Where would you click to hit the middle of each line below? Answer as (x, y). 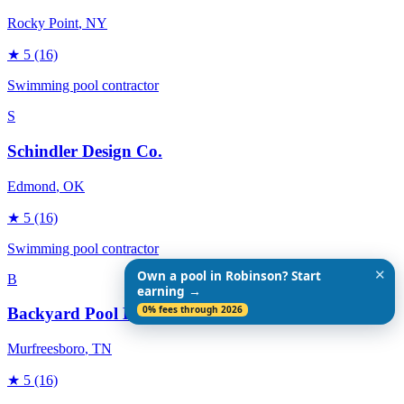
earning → (169, 291)
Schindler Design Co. (85, 151)
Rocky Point (43, 23)
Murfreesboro (46, 349)
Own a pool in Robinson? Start (229, 276)
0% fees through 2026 (193, 309)
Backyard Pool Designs (93, 314)
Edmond (32, 186)
